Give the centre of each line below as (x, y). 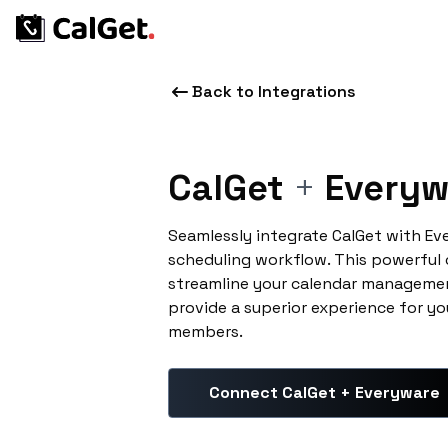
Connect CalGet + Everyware (324, 392)
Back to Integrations (274, 91)
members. (205, 331)
